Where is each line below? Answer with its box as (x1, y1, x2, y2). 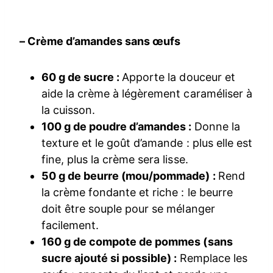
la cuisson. (41, 104, 96, 117)
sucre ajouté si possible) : (41, 252, 180, 265)
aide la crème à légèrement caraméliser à (41, 87, 252, 101)
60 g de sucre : (41, 71, 122, 84)
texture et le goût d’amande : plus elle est (41, 136, 252, 150)
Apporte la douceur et (122, 71, 235, 84)
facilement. (41, 219, 99, 232)
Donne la (194, 120, 240, 133)
